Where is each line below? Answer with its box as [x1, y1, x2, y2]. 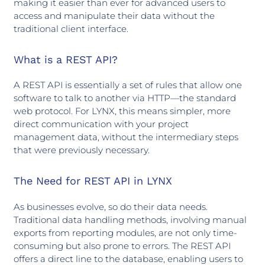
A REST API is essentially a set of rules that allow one [13, 79, 242, 91]
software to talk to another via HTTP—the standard [13, 92, 236, 104]
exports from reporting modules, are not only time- [13, 227, 237, 238]
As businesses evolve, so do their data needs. [13, 201, 208, 212]
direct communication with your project [13, 118, 189, 130]
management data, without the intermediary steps [13, 131, 238, 143]
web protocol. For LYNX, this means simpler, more [13, 105, 231, 117]
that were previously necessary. [13, 144, 150, 156]
